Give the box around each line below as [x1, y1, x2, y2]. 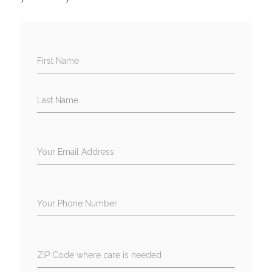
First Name [36, 55, 79, 66]
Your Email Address [36, 146, 114, 157]
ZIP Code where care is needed [36, 250, 161, 260]
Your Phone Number [36, 198, 117, 208]
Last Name [36, 95, 78, 105]
